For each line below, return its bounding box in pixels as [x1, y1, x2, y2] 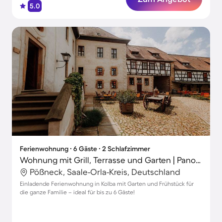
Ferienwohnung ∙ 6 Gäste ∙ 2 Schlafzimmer [20, 145, 150, 153]
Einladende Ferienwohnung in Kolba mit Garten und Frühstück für [20, 180, 194, 187]
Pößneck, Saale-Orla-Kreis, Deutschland [30, 167, 180, 176]
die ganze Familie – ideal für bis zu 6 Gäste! [20, 189, 135, 195]
